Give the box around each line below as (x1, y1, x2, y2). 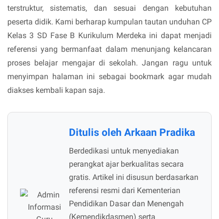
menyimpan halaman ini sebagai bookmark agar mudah (7, 72, 212, 82)
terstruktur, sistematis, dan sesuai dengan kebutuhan (7, 3, 212, 13)
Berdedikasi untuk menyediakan (69, 146, 179, 156)
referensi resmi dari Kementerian (69, 186, 180, 196)
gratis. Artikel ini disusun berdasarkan (69, 173, 198, 182)
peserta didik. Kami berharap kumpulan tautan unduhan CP (7, 17, 212, 27)
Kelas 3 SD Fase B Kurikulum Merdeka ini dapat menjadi (7, 31, 212, 41)
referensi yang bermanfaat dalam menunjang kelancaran (7, 44, 212, 54)
